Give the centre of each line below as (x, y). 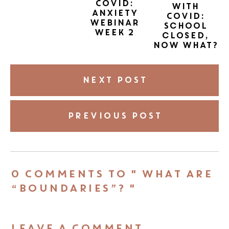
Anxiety (114, 13)
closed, (185, 35)
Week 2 (114, 32)
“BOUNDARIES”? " (73, 188)
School (185, 26)
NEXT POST (114, 80)
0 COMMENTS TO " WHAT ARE (111, 174)
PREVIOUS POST (114, 116)
